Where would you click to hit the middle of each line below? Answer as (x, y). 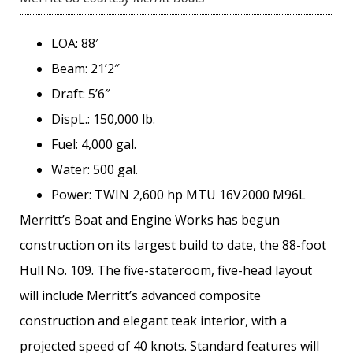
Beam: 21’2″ (85, 69)
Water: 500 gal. (95, 170)
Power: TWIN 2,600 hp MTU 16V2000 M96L (178, 195)
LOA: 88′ (75, 44)
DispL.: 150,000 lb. (103, 119)
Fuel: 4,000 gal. (94, 145)
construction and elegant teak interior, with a (153, 321)
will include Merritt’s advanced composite (140, 296)
